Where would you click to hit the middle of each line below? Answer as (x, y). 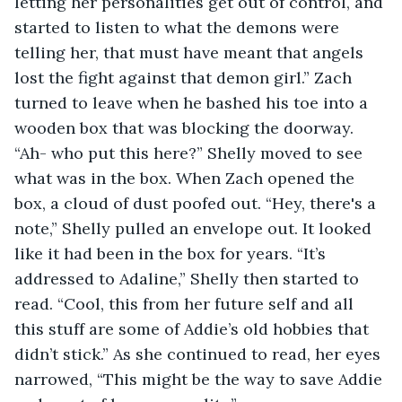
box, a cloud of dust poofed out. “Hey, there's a (197, 203)
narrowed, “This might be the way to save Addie (201, 379)
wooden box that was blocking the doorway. (186, 127)
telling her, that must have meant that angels (191, 52)
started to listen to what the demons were (179, 27)
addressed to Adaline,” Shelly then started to (189, 278)
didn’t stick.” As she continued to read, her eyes (200, 354)
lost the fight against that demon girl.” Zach (185, 77)
